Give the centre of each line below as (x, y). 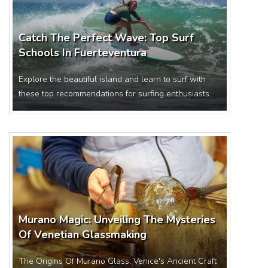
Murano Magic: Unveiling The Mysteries (117, 220)
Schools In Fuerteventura (83, 53)
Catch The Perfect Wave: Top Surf (106, 38)
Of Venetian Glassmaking (83, 234)
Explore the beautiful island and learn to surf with (112, 79)
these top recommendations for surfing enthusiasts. (115, 94)
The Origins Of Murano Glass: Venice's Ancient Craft (118, 261)
